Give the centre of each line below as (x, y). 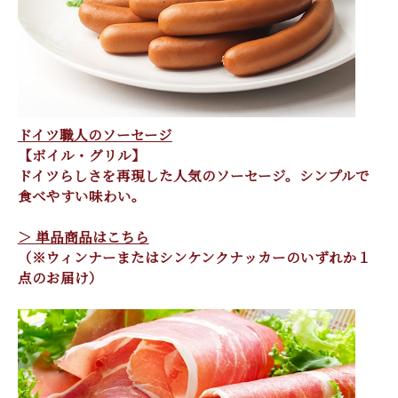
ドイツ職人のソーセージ (95, 134)
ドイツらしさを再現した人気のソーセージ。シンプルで (193, 175)
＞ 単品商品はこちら (83, 236)
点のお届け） (60, 277)
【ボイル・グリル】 (81, 154)
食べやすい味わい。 (81, 195)
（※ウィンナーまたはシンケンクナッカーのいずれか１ (194, 256)
